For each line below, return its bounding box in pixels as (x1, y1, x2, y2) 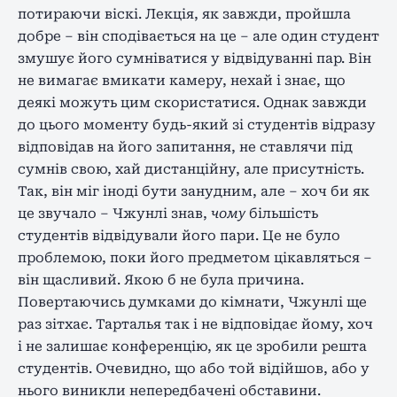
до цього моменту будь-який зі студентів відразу (18, 116, 376, 133)
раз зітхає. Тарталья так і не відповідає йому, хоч (18, 315, 373, 332)
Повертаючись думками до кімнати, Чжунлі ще (18, 293, 367, 310)
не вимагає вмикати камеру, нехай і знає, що (18, 72, 346, 89)
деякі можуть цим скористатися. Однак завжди (18, 94, 367, 111)
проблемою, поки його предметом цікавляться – (18, 249, 372, 266)
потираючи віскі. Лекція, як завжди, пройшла (18, 5, 351, 22)
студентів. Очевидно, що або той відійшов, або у (18, 360, 370, 377)
